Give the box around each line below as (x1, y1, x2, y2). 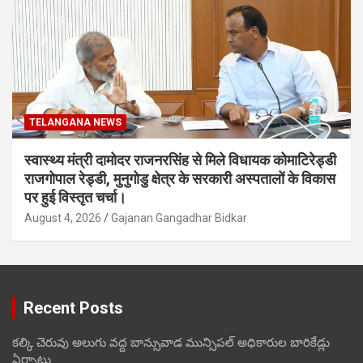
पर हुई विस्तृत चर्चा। (24, 189, 126, 207)
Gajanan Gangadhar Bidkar (111, 211, 247, 225)
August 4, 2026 (24, 211, 101, 225)
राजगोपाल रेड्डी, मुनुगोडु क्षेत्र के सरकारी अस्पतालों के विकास (24, 170, 335, 188)
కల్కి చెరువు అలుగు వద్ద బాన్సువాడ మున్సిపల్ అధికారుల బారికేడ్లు (12, 335, 330, 351)
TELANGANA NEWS (29, 117, 122, 129)
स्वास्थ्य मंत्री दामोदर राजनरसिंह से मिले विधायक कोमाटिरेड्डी (24, 152, 336, 169)
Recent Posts (23, 298, 123, 318)
